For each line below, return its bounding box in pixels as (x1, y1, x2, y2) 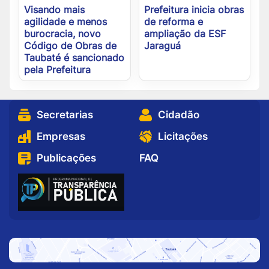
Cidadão (157, 109, 199, 121)
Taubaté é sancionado (24, 52, 124, 64)
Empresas (37, 130, 85, 143)
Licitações (157, 130, 208, 143)
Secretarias (37, 109, 93, 121)
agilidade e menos (24, 16, 107, 28)
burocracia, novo (24, 28, 101, 40)
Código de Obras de (24, 40, 116, 52)
